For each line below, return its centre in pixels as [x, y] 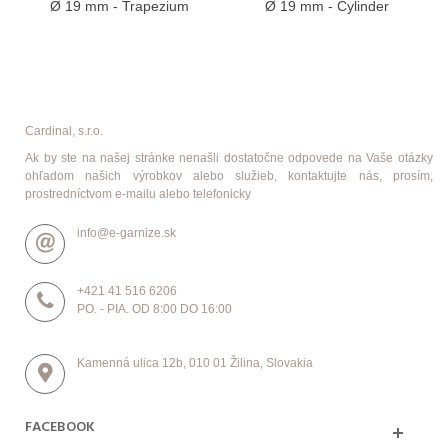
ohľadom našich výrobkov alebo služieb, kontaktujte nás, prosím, [229, 175]
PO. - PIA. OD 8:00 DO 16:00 [154, 308]
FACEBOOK [60, 427]
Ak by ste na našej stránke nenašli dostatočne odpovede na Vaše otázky [229, 157]
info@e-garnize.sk [126, 232]
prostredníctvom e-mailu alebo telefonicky [138, 193]
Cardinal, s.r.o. [64, 130]
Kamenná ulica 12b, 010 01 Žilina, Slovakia [195, 362]
